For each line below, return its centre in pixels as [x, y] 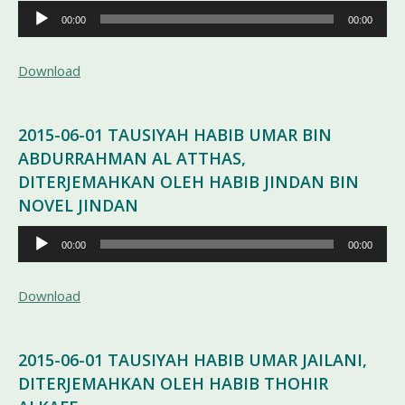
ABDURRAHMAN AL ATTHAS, [132, 158]
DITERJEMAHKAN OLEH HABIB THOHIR [173, 383]
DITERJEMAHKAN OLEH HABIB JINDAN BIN [188, 182]
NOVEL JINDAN [78, 205]
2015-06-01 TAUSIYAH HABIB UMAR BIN [175, 135]
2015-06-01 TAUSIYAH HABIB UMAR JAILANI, [193, 360]
